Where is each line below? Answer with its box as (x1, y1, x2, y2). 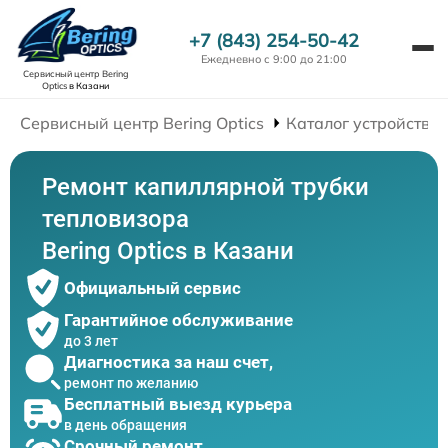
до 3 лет (64, 332, 118, 349)
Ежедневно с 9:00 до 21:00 (201, 52, 347, 66)
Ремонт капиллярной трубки (42, 173, 370, 201)
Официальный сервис (64, 278, 241, 298)
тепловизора (42, 205, 190, 233)
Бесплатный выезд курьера (64, 393, 292, 414)
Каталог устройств (286, 113, 431, 133)
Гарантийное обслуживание (64, 309, 293, 330)
